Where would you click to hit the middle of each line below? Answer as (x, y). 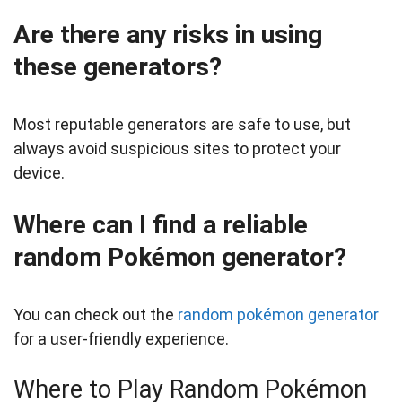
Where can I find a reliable (161, 225)
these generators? (118, 67)
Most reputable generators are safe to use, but (182, 125)
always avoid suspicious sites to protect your (177, 149)
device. (39, 173)
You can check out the (96, 315)
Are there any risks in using (168, 35)
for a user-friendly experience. (121, 339)
